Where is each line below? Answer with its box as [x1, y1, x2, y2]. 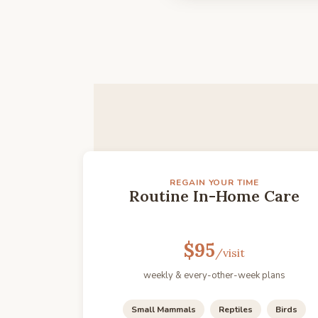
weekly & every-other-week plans [143, 269, 285, 282]
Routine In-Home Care [129, 186, 300, 206]
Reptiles [219, 304, 253, 315]
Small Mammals [131, 304, 196, 315]
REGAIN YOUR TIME [169, 177, 260, 188]
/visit [215, 246, 245, 260]
